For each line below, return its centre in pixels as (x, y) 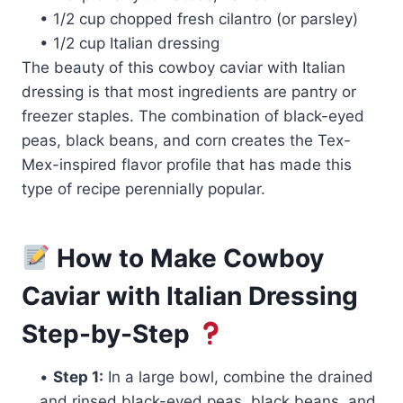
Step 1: (78, 376)
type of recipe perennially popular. (143, 188)
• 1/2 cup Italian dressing (130, 43)
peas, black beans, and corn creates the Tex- (186, 140)
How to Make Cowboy (187, 258)
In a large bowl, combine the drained (238, 376)
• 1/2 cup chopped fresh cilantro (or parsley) (199, 18)
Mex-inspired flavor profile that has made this (187, 164)
